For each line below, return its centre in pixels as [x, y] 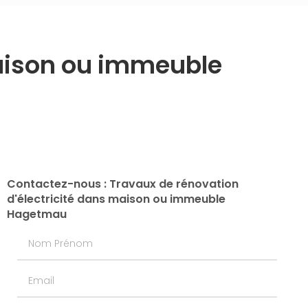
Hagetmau [36, 214]
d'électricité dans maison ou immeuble [116, 199]
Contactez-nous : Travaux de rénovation [122, 184]
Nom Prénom [51, 235]
